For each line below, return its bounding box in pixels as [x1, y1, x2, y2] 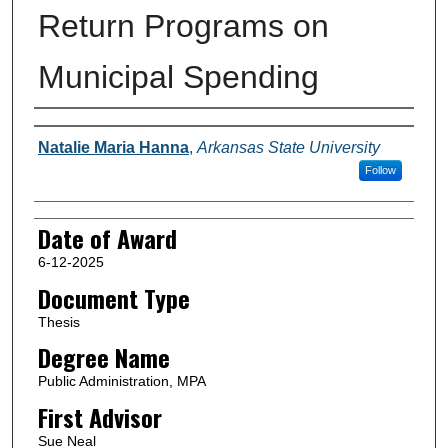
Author [33, 110, 92, 147]
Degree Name [37, 339, 170, 376]
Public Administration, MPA [37, 373, 206, 390]
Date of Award [37, 219, 177, 256]
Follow [364, 163, 396, 176]
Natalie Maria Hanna [37, 138, 189, 156]
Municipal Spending [37, 58, 319, 95]
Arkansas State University [196, 138, 380, 156]
